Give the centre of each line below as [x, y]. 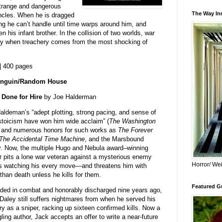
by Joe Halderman [69, 97]
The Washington [132, 121]
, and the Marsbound [114, 139]
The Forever [135, 130]
